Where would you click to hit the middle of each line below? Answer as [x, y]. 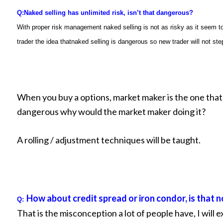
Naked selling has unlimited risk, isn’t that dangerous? [109, 13]
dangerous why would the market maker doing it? [111, 111]
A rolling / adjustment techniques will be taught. [109, 140]
